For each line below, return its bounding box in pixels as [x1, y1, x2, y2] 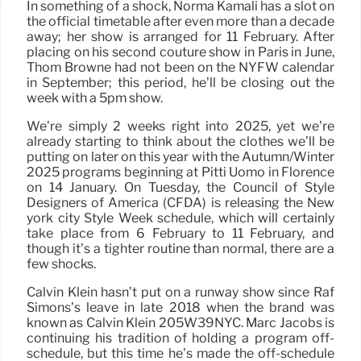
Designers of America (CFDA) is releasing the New [27, 194, 334, 210]
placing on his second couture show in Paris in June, [27, 44, 334, 60]
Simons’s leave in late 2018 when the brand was [27, 299, 334, 315]
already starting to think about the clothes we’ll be [27, 133, 334, 149]
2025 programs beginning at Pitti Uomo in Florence [27, 164, 334, 180]
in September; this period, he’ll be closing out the [27, 74, 334, 90]
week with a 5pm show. [27, 89, 163, 106]
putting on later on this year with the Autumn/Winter [27, 148, 334, 164]
